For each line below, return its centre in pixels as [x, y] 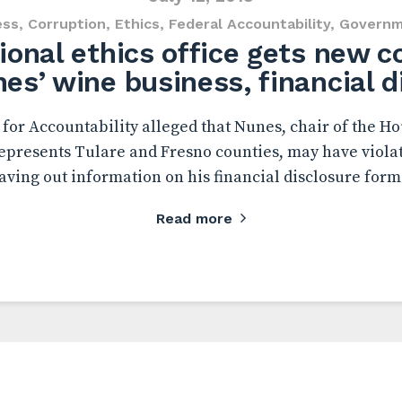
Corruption [67, 24]
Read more [194, 218]
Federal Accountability [249, 24]
